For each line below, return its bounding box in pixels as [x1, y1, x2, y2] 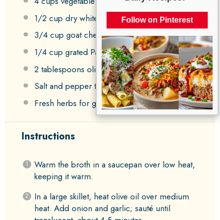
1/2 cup [34, 12, 63, 24]
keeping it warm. [34, 170, 93, 183]
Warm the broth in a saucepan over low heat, [34, 159, 195, 171]
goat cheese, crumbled [63, 29, 149, 41]
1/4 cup [34, 46, 63, 58]
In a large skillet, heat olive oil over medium [34, 191, 189, 203]
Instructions [22, 129, 75, 144]
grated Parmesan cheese [62, 46, 153, 58]
